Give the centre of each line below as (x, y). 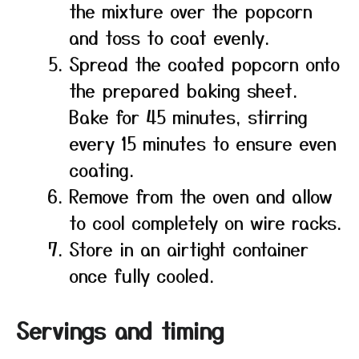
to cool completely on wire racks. (205, 222)
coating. (101, 169)
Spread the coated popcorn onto (204, 63)
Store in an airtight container (189, 248)
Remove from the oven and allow (201, 196)
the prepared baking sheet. (183, 90)
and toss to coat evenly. (169, 37)
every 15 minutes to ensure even (203, 143)
